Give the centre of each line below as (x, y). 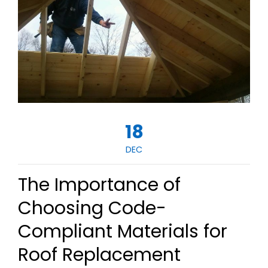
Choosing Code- (92, 208)
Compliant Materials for (123, 231)
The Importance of (99, 185)
